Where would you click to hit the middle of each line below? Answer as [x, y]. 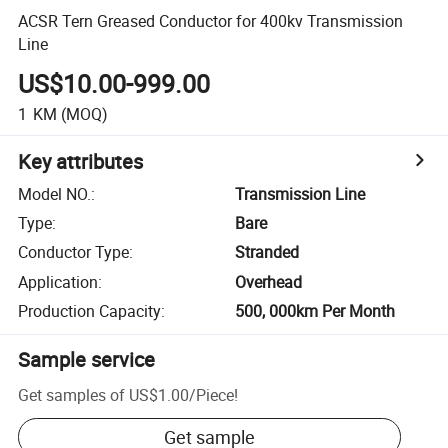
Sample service [87, 360]
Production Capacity [90, 311]
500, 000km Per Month [315, 311]
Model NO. [55, 193]
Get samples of [72, 394]
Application [58, 281]
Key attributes [81, 161]
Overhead [269, 281]
